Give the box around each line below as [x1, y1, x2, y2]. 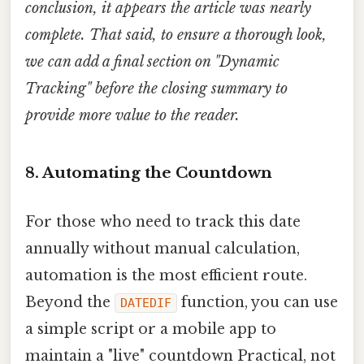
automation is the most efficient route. [25, 266, 307, 284]
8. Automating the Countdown [25, 163, 272, 183]
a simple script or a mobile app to [25, 319, 276, 338]
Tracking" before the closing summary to [25, 80, 288, 98]
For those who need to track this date [25, 212, 301, 231]
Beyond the [25, 292, 115, 311]
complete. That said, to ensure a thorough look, [25, 26, 327, 45]
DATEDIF [120, 295, 171, 310]
